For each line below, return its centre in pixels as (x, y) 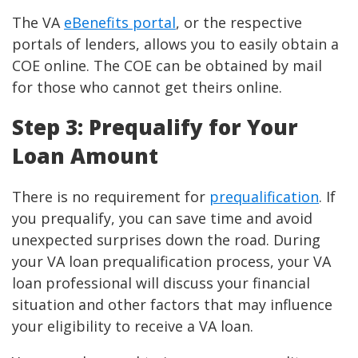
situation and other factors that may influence (172, 305)
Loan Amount (85, 156)
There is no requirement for (111, 197)
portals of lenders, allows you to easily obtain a (175, 44)
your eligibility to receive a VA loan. (135, 326)
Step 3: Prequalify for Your (155, 127)
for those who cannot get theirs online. (149, 88)
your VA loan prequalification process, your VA (171, 262)
